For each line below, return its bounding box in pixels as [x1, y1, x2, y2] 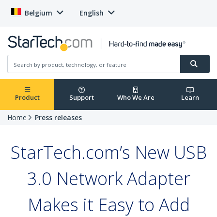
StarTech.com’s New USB [10, 140, 207, 165]
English [79, 8, 104, 17]
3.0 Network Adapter [27, 167, 190, 191]
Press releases [35, 113, 82, 123]
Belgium [25, 8, 52, 17]
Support [69, 93, 94, 102]
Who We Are [117, 93, 155, 102]
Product [15, 93, 40, 102]
